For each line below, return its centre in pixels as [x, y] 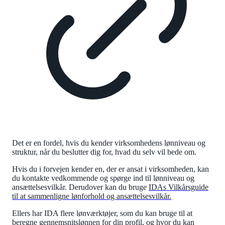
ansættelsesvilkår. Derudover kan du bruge [80, 187]
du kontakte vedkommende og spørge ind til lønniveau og [103, 178]
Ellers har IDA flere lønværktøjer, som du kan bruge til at [102, 213]
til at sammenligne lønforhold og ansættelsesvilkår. [92, 196]
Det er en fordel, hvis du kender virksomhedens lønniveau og [109, 143]
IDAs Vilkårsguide [179, 187]
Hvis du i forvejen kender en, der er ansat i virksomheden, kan [110, 169]
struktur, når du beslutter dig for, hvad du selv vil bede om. [106, 152]
